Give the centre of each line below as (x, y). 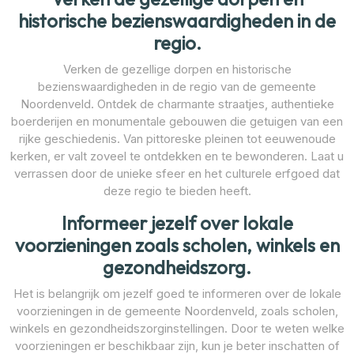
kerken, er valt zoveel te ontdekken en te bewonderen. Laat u (177, 156)
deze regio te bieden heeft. (177, 190)
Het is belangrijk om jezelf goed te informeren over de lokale (177, 293)
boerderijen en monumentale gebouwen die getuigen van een (177, 121)
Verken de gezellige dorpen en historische (177, 69)
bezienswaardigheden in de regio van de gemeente (177, 86)
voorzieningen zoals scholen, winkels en (177, 245)
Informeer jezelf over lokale (177, 223)
